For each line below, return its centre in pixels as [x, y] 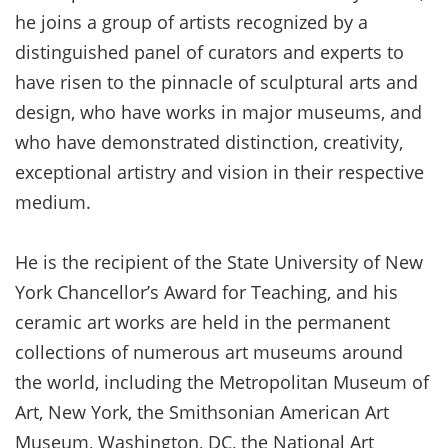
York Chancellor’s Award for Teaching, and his [206, 291]
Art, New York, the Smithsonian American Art [202, 411]
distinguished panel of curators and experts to [209, 51]
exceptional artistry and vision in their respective [219, 171]
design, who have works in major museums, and [218, 111]
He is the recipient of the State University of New [219, 261]
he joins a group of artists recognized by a [191, 21]
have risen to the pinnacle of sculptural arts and [216, 81]
